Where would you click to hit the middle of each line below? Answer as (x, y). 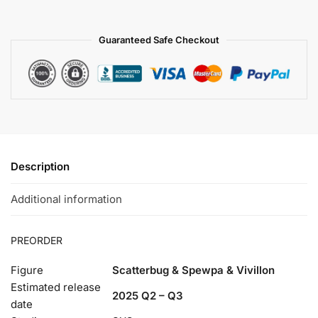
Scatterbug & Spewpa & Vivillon (193, 270)
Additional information (66, 199)
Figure (27, 270)
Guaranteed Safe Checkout (159, 40)
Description (40, 167)
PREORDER (37, 241)
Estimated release (56, 287)
